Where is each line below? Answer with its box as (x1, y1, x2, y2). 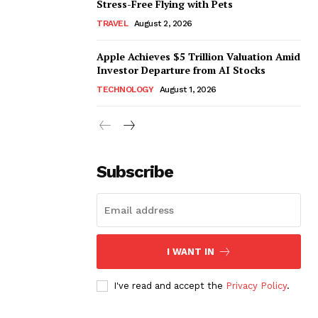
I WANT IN (166, 246, 214, 257)
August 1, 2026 (159, 84, 216, 94)
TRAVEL (97, 18, 128, 28)
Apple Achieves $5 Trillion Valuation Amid (97, 49, 300, 63)
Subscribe (97, 161, 173, 182)
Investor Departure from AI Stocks (97, 62, 265, 77)
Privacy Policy (226, 280, 287, 291)
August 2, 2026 (133, 18, 192, 28)
